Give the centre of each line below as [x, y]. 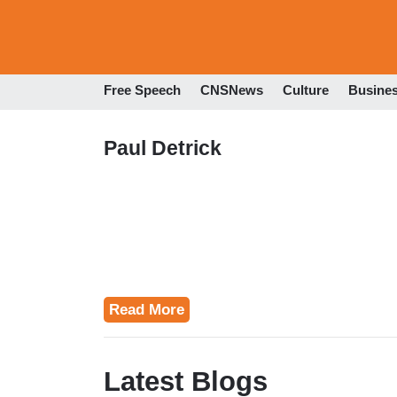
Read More [147, 309]
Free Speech [142, 90]
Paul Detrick [163, 148]
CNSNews [232, 90]
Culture [306, 90]
